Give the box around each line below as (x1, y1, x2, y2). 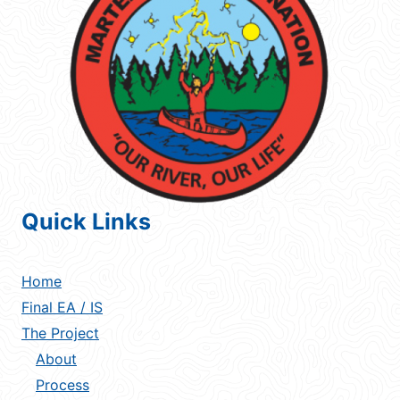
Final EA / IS (21, 297, 103, 316)
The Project (21, 323, 99, 342)
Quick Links (21, 207, 151, 235)
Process (36, 375, 89, 394)
